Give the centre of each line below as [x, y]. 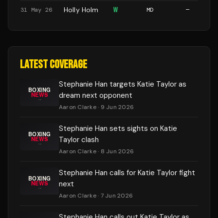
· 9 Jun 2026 [115, 107]
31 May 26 [36, 10]
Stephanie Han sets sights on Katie [118, 128]
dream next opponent [96, 95]
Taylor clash [79, 140]
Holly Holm [81, 10]
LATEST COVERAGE [54, 64]
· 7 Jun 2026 [115, 196]
